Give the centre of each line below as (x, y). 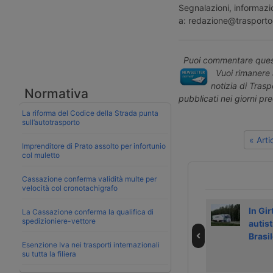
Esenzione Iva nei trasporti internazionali (91, 244)
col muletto (41, 155)
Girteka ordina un (162, 210)
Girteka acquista (37, 210)
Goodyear (24, 249)
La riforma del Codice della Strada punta (90, 113)
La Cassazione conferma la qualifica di (88, 211)
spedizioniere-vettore (59, 221)
